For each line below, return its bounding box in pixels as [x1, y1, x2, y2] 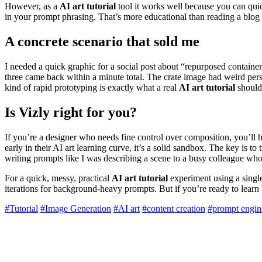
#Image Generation [40, 203, 111, 213]
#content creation [142, 203, 205, 213]
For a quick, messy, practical [5, 173, 112, 183]
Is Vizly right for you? [5, 104, 137, 120]
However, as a [5, 1, 60, 12]
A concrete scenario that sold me [5, 33, 199, 49]
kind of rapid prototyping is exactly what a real [5, 82, 179, 92]
